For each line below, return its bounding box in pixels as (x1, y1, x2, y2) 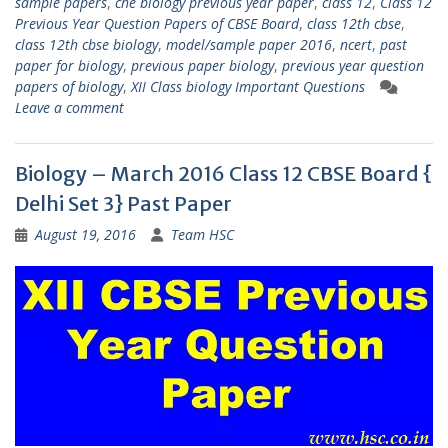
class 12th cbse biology (15, 35, 158, 55)
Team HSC (171, 225, 234, 245)
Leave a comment (15, 98, 124, 118)
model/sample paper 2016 (166, 35, 332, 55)
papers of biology (15, 77, 123, 97)
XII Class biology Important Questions (131, 77, 365, 97)
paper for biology (15, 56, 123, 76)
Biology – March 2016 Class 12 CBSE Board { (15, 161, 433, 187)
